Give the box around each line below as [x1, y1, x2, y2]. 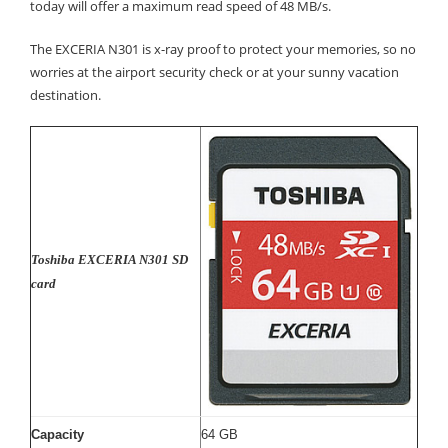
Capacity [31, 427, 84, 442]
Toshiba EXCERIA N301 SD [31, 252, 188, 267]
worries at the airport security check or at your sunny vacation [30, 63, 399, 81]
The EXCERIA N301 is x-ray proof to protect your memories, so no [30, 40, 416, 58]
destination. [30, 86, 101, 104]
